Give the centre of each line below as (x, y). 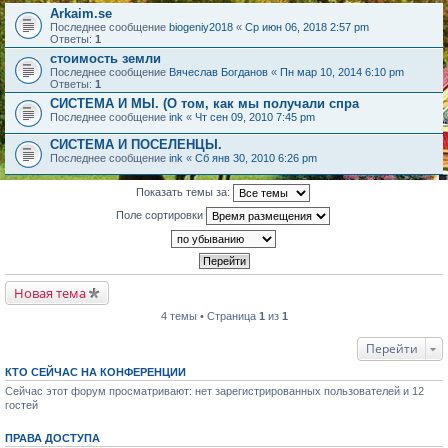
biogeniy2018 (201, 27)
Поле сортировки (161, 214)
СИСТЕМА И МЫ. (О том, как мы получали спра (204, 103)
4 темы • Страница (209, 316)
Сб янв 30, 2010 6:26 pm (256, 158)
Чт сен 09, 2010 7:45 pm (255, 117)
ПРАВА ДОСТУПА (52, 438)
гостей (21, 405)
